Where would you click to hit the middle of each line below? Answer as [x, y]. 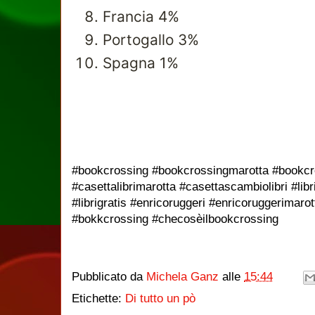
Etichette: [98, 298]
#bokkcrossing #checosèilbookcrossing [175, 219]
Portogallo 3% [151, 40]
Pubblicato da [109, 276]
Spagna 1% [141, 63]
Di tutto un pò [160, 298]
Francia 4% [141, 17]
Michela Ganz [182, 276]
